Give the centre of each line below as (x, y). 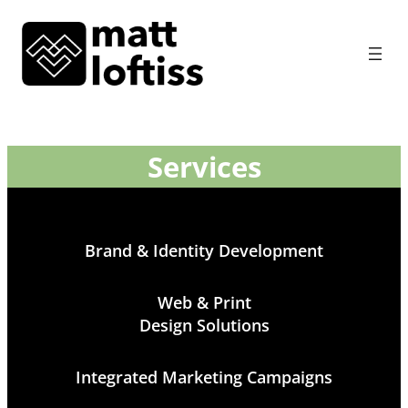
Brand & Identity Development (204, 251)
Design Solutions (204, 326)
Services (204, 166)
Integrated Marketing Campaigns (204, 377)
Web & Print (204, 303)
